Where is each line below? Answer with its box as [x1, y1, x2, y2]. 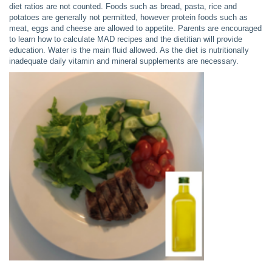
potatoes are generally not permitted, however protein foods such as [9, 12, 248, 22]
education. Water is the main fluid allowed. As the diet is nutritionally [9, 45, 249, 55]
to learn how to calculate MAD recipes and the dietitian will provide [9, 34, 242, 44]
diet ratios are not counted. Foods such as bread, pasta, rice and [9, 1, 237, 11]
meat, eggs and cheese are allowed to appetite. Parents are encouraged [9, 23, 262, 33]
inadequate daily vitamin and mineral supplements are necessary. [9, 56, 239, 66]
